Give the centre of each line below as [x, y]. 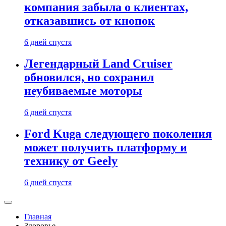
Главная [38, 217]
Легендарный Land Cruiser [98, 64]
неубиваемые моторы [83, 91]
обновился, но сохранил [89, 77]
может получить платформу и [106, 148]
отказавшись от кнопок [90, 21]
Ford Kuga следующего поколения [118, 134]
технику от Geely [71, 161]
